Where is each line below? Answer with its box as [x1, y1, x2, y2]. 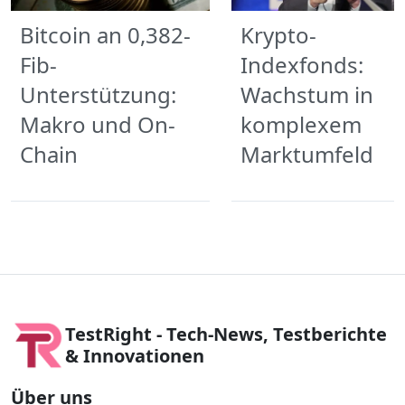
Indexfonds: [240, 50, 363, 80]
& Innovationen [65, 344, 204, 369]
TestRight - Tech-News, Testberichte [65, 322, 387, 347]
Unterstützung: [20, 80, 176, 110]
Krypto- [240, 20, 316, 51]
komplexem [240, 109, 362, 140]
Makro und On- [20, 109, 175, 140]
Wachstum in [240, 80, 373, 110]
